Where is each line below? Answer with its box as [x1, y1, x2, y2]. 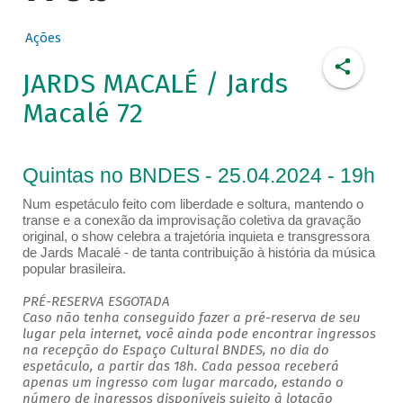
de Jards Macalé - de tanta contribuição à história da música [22, 246, 375, 261]
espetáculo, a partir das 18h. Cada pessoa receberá [22, 358, 339, 375]
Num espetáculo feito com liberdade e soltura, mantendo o [22, 197, 363, 212]
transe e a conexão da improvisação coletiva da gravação [22, 213, 361, 228]
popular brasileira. [22, 262, 126, 277]
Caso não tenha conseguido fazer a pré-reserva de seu [22, 309, 361, 327]
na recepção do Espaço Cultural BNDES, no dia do [22, 342, 329, 359]
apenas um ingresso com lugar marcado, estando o [22, 374, 344, 391]
